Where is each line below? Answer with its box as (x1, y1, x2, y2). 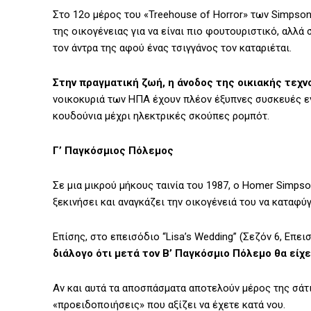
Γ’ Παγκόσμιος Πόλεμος (53, 144, 174, 158)
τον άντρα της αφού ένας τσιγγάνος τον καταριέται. (53, 42, 292, 55)
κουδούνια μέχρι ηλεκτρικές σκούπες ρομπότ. (53, 110, 269, 123)
